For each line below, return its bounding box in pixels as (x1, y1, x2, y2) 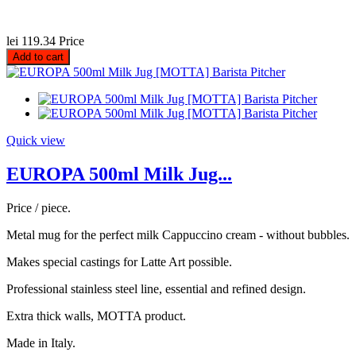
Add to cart (13, 51, 64, 64)
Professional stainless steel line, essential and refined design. (6, 282, 306, 296)
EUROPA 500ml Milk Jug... (6, 164, 232, 185)
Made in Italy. (6, 336, 75, 350)
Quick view (6, 133, 65, 148)
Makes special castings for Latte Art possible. (6, 255, 232, 269)
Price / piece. (6, 201, 71, 215)
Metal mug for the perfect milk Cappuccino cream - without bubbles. (6, 228, 350, 242)
